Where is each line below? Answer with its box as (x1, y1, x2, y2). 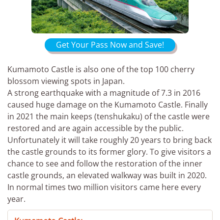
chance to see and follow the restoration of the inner (7, 158, 202, 169)
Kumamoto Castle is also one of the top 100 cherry (7, 64, 194, 75)
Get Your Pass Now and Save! (56, 39, 164, 50)
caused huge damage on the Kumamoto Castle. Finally (7, 99, 208, 110)
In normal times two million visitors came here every (7, 182, 201, 192)
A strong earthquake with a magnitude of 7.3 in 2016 (7, 87, 200, 98)
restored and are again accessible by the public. (7, 123, 184, 134)
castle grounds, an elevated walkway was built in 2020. (7, 170, 207, 181)
